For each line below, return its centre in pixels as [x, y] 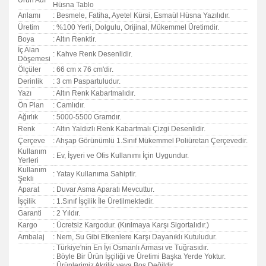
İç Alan [28, 50]
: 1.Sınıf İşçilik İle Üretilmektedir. [103, 201]
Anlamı [29, 15]
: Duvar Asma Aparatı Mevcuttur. [104, 189]
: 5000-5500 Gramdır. [87, 117]
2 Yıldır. [68, 213]
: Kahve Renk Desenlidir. [93, 54]
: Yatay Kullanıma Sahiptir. [95, 174]
